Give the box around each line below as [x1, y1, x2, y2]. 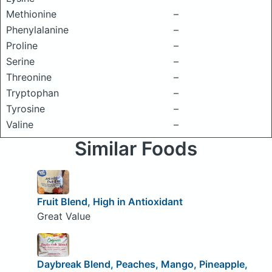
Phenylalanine [6, 24, 69, 36]
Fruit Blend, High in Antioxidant [36, 195, 183, 208]
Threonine [6, 71, 52, 83]
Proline [6, 39, 38, 52]
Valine [6, 118, 33, 131]
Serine [6, 55, 35, 67]
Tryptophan [6, 87, 59, 99]
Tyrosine [6, 103, 45, 115]
